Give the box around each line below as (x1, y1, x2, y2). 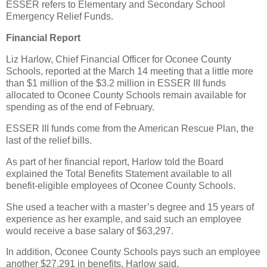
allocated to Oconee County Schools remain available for (6, 90, 246, 101)
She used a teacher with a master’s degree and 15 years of (6, 201, 254, 212)
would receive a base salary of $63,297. (6, 225, 173, 236)
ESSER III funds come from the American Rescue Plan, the (6, 123, 254, 133)
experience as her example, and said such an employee (6, 213, 241, 224)
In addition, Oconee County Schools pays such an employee (6, 247, 260, 257)
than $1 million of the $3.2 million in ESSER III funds (6, 78, 226, 89)
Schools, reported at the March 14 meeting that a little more (6, 66, 253, 77)
